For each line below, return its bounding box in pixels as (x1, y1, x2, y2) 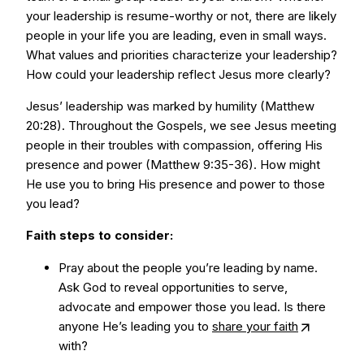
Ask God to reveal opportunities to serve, (58, 279, 288, 295)
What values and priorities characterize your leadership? (26, 47, 337, 63)
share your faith (212, 318, 298, 334)
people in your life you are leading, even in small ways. (26, 28, 327, 43)
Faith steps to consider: (26, 227, 173, 243)
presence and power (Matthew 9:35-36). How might (26, 157, 320, 172)
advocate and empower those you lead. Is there (58, 299, 326, 314)
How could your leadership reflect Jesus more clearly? (26, 67, 331, 82)
